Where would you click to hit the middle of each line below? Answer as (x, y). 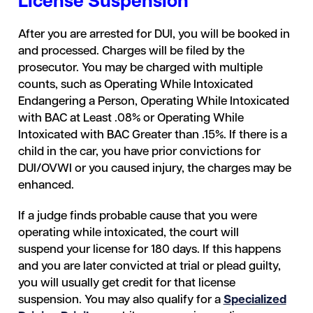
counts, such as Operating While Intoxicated (135, 85)
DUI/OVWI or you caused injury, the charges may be (154, 169)
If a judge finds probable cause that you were (137, 216)
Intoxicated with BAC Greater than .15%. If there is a (152, 135)
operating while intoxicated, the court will (128, 233)
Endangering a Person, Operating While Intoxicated (153, 102)
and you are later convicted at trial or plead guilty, (149, 267)
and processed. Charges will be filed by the (131, 51)
